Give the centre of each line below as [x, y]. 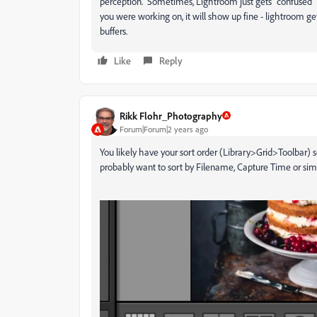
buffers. [117, 31]
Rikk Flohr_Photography [171, 115]
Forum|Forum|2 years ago [164, 129]
